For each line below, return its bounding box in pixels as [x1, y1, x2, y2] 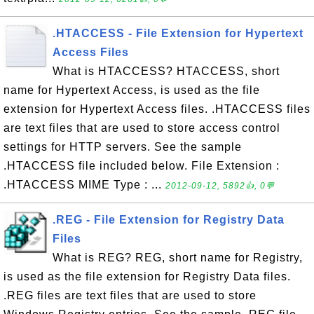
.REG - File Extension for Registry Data [53, 214, 285, 226]
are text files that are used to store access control [4, 122, 280, 134]
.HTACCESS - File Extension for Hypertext [53, 27, 303, 39]
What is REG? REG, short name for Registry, [53, 252, 303, 264]
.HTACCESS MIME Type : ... [4, 179, 165, 191]
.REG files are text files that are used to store [4, 289, 257, 301]
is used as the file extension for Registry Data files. [4, 271, 291, 282]
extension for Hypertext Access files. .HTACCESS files [4, 103, 310, 115]
